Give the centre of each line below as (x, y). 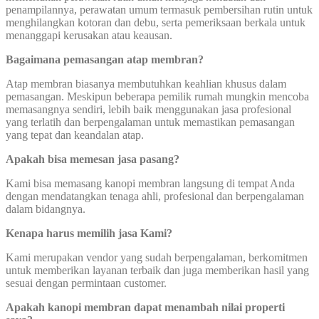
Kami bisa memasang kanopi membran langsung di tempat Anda (150, 183)
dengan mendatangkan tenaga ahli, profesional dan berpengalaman (155, 196)
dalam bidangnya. (46, 209)
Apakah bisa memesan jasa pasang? (93, 159)
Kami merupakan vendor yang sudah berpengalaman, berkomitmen (157, 257)
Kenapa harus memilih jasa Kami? (89, 233)
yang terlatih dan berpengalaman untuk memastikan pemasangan (150, 122)
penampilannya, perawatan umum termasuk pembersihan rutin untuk (159, 9)
